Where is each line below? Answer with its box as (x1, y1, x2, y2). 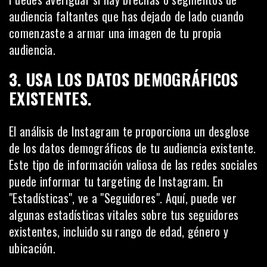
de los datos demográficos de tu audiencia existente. (9, 139, 256, 157)
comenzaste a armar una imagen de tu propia (9, 24, 222, 42)
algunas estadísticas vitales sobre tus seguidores (9, 206, 239, 223)
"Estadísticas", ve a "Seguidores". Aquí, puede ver (9, 189, 237, 207)
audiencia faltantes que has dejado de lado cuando (9, 7, 244, 25)
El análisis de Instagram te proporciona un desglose (9, 122, 250, 140)
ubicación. (9, 239, 56, 257)
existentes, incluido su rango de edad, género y (9, 222, 229, 240)
